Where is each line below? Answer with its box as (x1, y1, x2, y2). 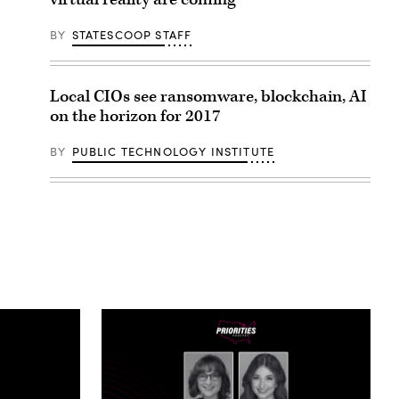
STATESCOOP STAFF (71, 26, 192, 43)
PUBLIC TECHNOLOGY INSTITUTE (71, 142, 275, 159)
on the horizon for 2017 (50, 104, 221, 127)
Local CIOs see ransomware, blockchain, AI (50, 85, 367, 108)
